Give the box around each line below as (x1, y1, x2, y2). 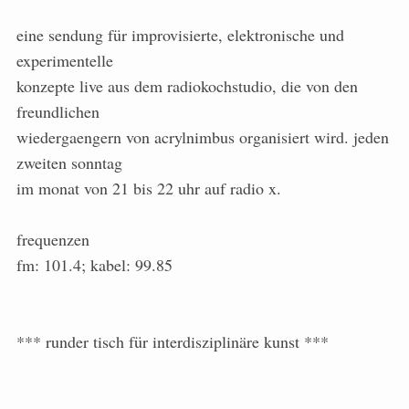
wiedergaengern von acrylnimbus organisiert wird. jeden (16, 126, 389, 149)
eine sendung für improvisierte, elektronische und (16, 24, 344, 47)
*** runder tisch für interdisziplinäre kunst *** (16, 330, 329, 353)
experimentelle (16, 49, 113, 72)
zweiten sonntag (16, 152, 122, 174)
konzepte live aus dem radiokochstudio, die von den (16, 75, 358, 98)
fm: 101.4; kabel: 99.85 (16, 254, 173, 277)
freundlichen (16, 100, 100, 123)
